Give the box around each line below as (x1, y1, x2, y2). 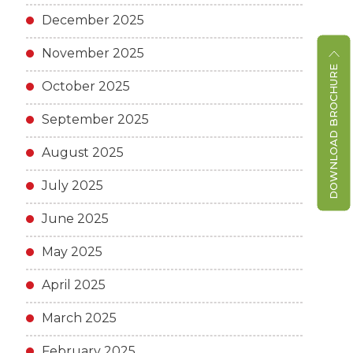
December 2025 (41, 13, 144, 28)
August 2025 (41, 145, 124, 160)
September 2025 (41, 112, 149, 127)
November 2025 (41, 46, 144, 61)
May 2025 (41, 244, 102, 259)
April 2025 (41, 277, 106, 292)
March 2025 (41, 310, 117, 325)
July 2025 (41, 178, 103, 193)
